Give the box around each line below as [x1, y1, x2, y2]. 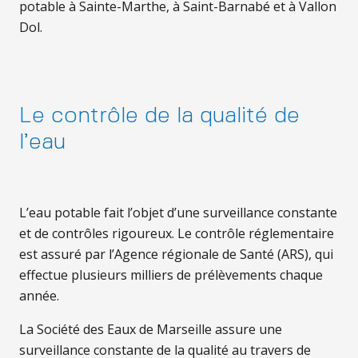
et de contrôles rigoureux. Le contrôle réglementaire [19, 225, 334, 242]
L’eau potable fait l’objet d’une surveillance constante [19, 204, 337, 221]
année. [19, 287, 59, 304]
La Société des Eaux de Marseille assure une [19, 320, 282, 338]
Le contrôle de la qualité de [19, 105, 300, 127]
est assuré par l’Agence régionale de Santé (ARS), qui [19, 245, 333, 263]
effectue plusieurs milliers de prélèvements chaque [19, 266, 323, 284]
